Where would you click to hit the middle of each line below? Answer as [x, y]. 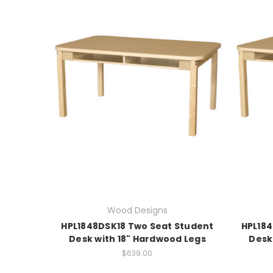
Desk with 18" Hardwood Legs [137, 239]
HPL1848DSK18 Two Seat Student [137, 226]
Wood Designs [137, 211]
